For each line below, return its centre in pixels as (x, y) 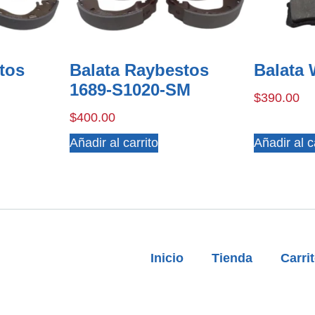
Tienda (232, 258)
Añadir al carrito (114, 142)
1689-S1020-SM (130, 89)
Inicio (167, 258)
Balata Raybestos (140, 70)
